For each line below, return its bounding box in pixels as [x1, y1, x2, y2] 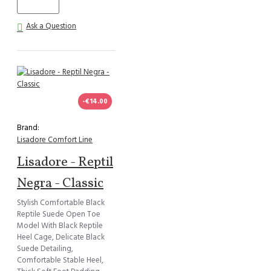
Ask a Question [26, 21, 77, 32]
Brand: [17, 122, 39, 134]
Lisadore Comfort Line [17, 134, 93, 146]
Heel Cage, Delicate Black [17, 232, 105, 243]
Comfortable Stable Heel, [17, 255, 103, 266]
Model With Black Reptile [17, 220, 103, 232]
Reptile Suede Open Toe [17, 209, 100, 220]
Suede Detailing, [17, 243, 73, 255]
